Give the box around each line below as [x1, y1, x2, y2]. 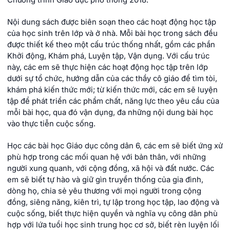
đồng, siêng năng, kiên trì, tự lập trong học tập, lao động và [7, 198, 219, 207]
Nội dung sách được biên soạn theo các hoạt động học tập [7, 17, 216, 27]
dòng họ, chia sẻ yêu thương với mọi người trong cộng [7, 186, 201, 196]
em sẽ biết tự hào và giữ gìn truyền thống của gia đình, [7, 175, 203, 185]
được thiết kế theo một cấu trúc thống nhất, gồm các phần [7, 40, 215, 50]
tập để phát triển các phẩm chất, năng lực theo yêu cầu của [7, 97, 219, 106]
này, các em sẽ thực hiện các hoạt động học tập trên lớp [7, 63, 208, 72]
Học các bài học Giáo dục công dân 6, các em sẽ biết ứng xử [7, 141, 223, 151]
